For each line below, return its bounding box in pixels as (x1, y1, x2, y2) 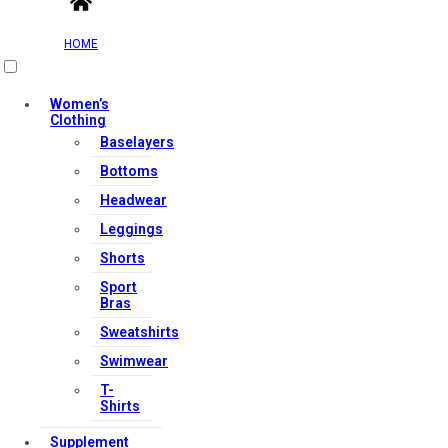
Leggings (100, 221, 163, 237)
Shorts (100, 250, 145, 266)
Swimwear (100, 353, 168, 369)
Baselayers (100, 134, 174, 150)
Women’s (50, 96, 109, 112)
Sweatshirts (100, 324, 179, 340)
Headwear (100, 192, 167, 208)
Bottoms (100, 163, 158, 179)
